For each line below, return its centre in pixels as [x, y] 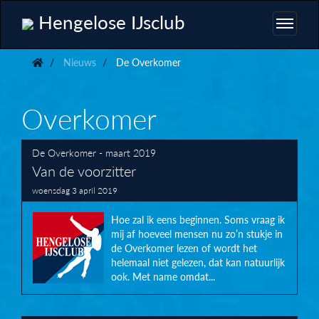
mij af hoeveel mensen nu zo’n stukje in [197, 234]
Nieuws [78, 62]
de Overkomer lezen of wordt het [184, 248]
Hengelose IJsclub [109, 21]
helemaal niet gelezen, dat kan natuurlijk [198, 262]
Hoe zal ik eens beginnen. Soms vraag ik [198, 220]
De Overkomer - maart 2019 [94, 152]
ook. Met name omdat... [163, 277]
